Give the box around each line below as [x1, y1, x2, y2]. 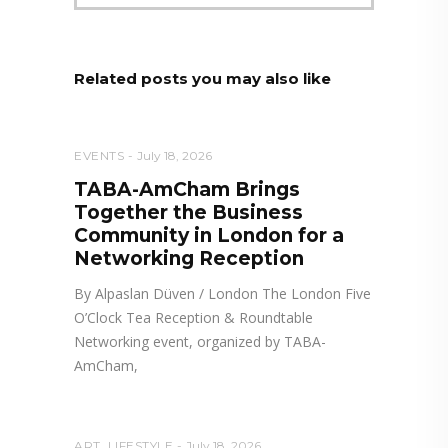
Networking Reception [74, 247, 304, 271]
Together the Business [74, 201, 303, 225]
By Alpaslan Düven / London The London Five [74, 284, 371, 304]
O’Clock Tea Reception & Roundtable [74, 308, 313, 328]
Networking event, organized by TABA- [74, 332, 326, 352]
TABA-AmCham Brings [74, 178, 300, 202]
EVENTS [74, 148, 124, 164]
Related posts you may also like [74, 69, 331, 88]
